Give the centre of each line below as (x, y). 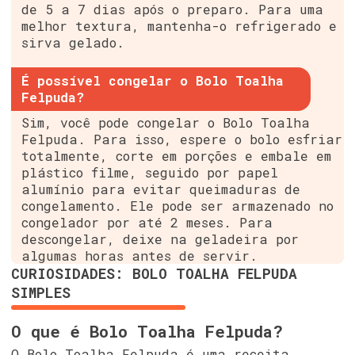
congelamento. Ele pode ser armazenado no (178, 206)
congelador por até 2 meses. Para (147, 223)
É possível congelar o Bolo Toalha (153, 81)
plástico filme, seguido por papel (150, 173)
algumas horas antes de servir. (140, 256)
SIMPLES (40, 293)
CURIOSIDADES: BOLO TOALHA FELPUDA (154, 274)
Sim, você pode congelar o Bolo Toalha (166, 123)
